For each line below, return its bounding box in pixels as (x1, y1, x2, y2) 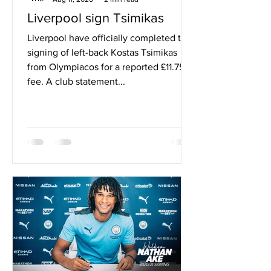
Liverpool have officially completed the (27, 33, 192, 43)
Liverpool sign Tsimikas (27, 11, 164, 25)
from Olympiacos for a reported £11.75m (27, 62, 192, 72)
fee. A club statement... (27, 76, 125, 87)
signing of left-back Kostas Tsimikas (27, 47, 177, 57)
